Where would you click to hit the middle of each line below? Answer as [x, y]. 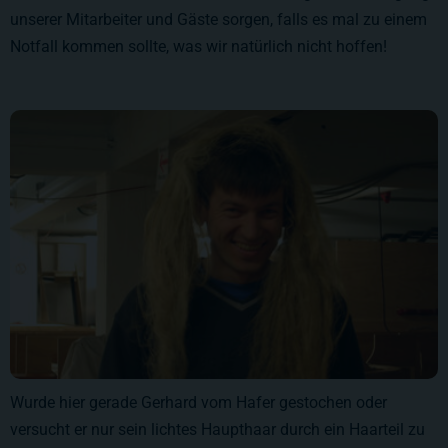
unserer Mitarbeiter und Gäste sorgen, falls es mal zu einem [218, 20]
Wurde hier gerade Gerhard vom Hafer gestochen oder [198, 403]
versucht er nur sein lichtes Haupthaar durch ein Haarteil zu [217, 430]
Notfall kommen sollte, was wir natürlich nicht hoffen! [198, 47]
